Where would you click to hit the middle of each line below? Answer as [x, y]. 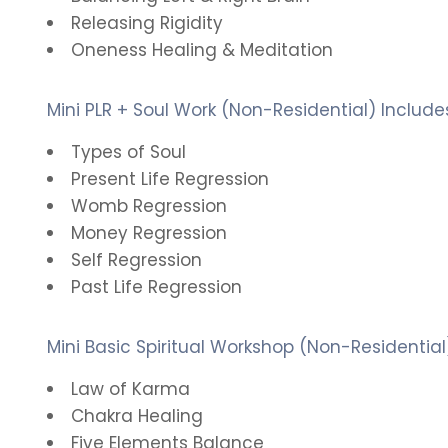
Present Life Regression [170, 179]
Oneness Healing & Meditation [202, 50]
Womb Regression [149, 206]
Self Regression [136, 260]
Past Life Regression [156, 287]
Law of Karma [130, 389]
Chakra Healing [137, 416]
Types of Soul [128, 152]
